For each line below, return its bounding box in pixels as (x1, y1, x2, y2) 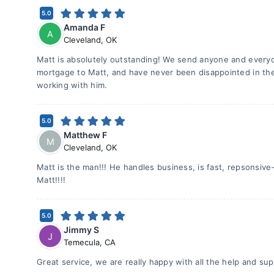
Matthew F (64, 130, 107, 140)
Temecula (64, 237, 100, 247)
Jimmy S (64, 224, 99, 235)
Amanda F (64, 22, 105, 32)
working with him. (37, 80, 108, 90)
